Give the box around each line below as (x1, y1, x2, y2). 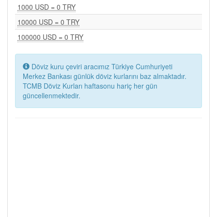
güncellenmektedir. (23, 91, 80, 100)
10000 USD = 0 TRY (17, 17, 79, 27)
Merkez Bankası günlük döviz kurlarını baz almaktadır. (23, 71, 186, 81)
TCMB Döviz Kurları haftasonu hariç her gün (23, 81, 157, 91)
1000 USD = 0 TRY (17, 2, 76, 12)
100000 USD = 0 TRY (17, 32, 83, 42)
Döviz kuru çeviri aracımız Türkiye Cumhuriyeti (30, 62, 172, 71)
